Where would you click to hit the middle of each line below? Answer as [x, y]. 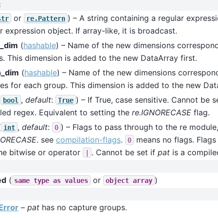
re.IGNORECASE [161, 112]
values [76, 180]
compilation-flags [88, 139]
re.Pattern [45, 18]
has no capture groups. [83, 208]
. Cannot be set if [124, 152]
